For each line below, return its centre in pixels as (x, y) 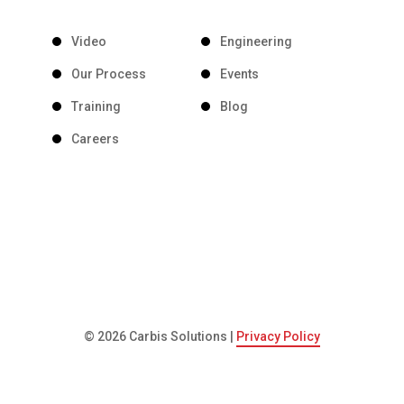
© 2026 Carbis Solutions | (160, 337)
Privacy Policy (278, 337)
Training (96, 107)
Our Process (109, 74)
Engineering (256, 42)
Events (239, 74)
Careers (96, 139)
